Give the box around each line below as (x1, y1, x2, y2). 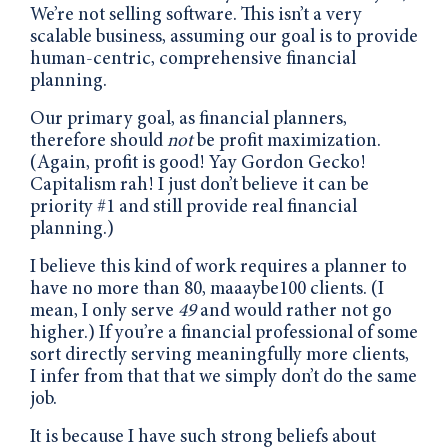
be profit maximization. (193, 131, 381, 151)
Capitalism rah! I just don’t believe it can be (30, 175, 369, 195)
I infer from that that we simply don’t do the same (30, 367, 417, 387)
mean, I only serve (30, 301, 178, 321)
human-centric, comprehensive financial (30, 49, 356, 69)
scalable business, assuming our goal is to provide (30, 27, 418, 47)
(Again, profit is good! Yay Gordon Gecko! (30, 153, 366, 173)
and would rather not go (196, 301, 392, 321)
